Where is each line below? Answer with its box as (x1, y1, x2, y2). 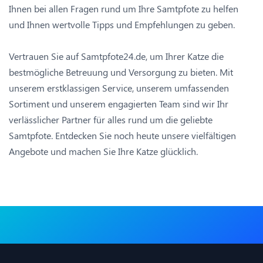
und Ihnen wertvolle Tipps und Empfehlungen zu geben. (9, 18, 235, 31)
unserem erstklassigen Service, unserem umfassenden (9, 82, 229, 95)
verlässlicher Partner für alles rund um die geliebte (9, 113, 213, 126)
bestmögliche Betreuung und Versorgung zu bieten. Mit (9, 66, 233, 79)
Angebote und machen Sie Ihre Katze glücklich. (9, 145, 198, 158)
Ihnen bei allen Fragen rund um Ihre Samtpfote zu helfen (9, 2, 238, 15)
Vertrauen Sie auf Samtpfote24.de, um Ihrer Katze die (9, 50, 224, 63)
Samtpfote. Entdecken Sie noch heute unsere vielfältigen (9, 129, 236, 142)
